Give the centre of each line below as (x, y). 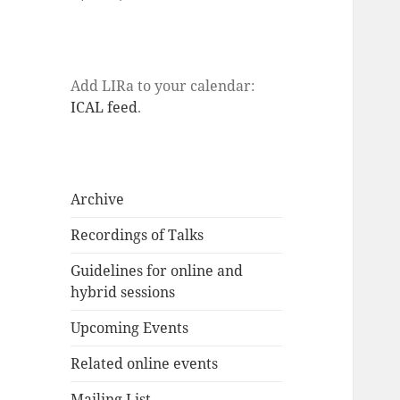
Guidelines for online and (157, 271)
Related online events (145, 364)
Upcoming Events (130, 328)
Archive (98, 200)
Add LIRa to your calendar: (163, 86)
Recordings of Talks (137, 235)
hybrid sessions (123, 292)
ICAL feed (104, 108)
